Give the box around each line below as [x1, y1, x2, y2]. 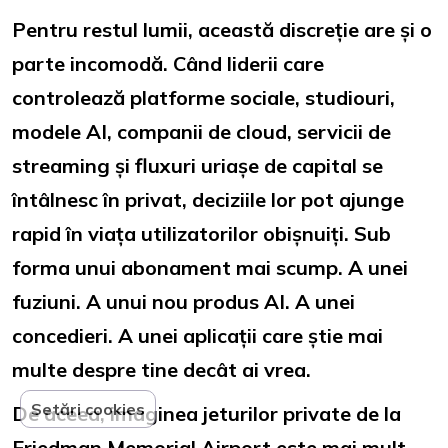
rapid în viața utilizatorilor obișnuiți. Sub [12, 220, 391, 246]
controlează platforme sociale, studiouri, [12, 84, 395, 110]
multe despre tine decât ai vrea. [12, 356, 311, 382]
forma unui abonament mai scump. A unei [12, 254, 408, 280]
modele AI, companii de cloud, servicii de [12, 118, 391, 144]
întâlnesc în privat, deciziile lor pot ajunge [12, 186, 404, 212]
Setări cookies [31, 399, 145, 419]
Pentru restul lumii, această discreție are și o [12, 16, 432, 42]
